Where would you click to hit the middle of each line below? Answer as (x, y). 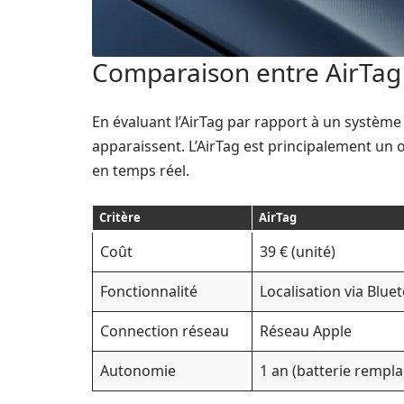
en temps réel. (141, 171)
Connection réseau (165, 331)
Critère (119, 218)
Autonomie (138, 371)
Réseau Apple (306, 331)
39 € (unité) (298, 252)
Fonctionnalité (149, 292)
